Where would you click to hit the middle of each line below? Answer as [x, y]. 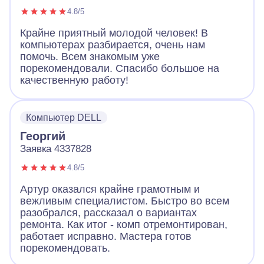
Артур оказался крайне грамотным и [110, 189]
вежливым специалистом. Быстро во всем [125, 201]
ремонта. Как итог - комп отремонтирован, [124, 224]
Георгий [43, 136]
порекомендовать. [65, 248]
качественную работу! [74, 80]
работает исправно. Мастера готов [106, 236]
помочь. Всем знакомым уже [90, 56]
